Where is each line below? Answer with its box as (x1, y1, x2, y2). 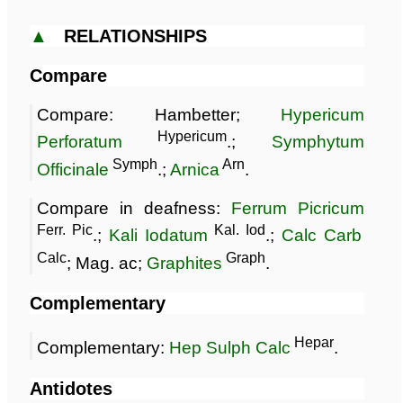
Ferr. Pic (37, 222, 94, 238)
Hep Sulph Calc (169, 338, 291, 358)
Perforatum (37, 132, 122, 152)
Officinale (37, 160, 109, 180)
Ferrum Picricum (231, 199, 365, 219)
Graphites (147, 254, 222, 273)
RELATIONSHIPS (64, 26, 207, 47)
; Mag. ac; (67, 254, 147, 273)
